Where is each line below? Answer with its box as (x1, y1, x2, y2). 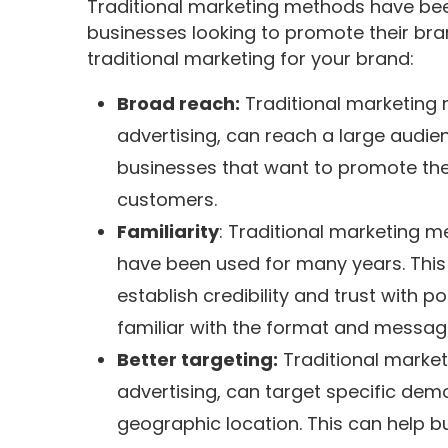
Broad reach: (117, 90, 240, 116)
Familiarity (117, 218, 219, 244)
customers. (117, 186, 217, 212)
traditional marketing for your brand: (87, 45, 415, 71)
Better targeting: (117, 346, 278, 372)
